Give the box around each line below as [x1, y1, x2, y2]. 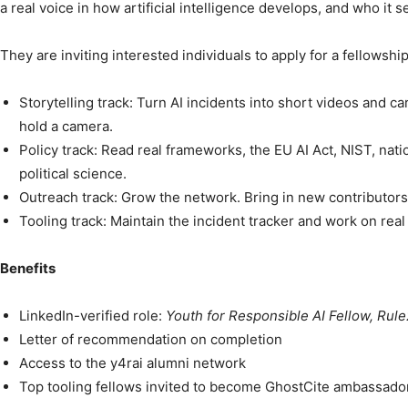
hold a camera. [19, 117, 113, 136]
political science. [19, 165, 127, 183]
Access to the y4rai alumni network [19, 354, 246, 372]
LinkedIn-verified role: [19, 307, 166, 325]
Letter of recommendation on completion [19, 331, 282, 349]
